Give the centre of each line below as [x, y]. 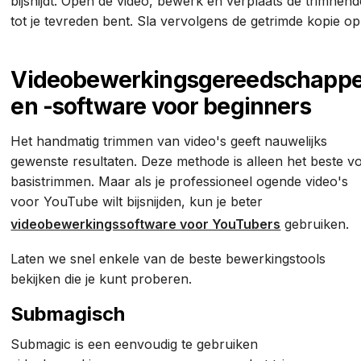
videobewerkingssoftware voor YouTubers [146, 224]
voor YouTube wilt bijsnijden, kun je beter [137, 202]
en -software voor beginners [161, 107]
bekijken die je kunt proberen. [104, 279]
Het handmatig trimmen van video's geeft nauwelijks [169, 141]
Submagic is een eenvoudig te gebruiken [135, 344]
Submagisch [68, 314]
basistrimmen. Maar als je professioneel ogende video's [180, 182]
